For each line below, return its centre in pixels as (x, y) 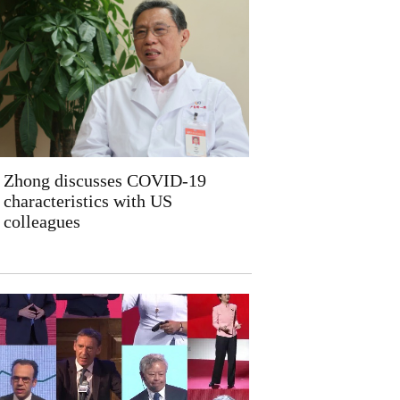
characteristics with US (87, 201)
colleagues (42, 221)
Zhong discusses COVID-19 (104, 180)
